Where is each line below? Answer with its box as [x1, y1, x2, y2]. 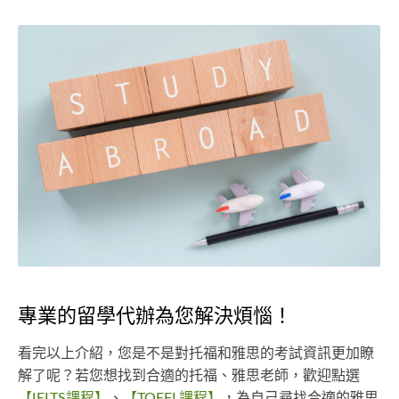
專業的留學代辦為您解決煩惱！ [18, 305, 292, 326]
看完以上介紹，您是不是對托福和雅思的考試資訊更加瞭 [18, 346, 374, 361]
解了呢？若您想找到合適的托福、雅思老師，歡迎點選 [18, 368, 360, 383]
